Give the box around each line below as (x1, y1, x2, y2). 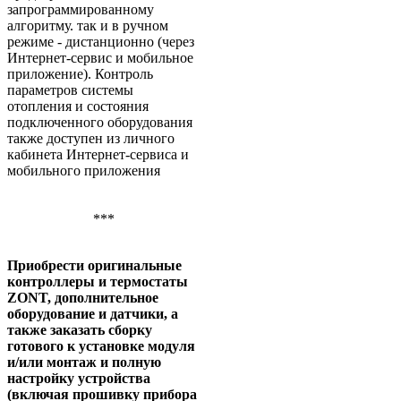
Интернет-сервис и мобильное (7, 50, 193, 66)
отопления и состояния (7, 98, 149, 115)
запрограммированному (7, 2, 154, 18)
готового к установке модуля (7, 338, 195, 354)
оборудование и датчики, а (7, 306, 178, 322)
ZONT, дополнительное (7, 290, 158, 306)
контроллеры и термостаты (7, 274, 188, 290)
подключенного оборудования (7, 115, 192, 131)
